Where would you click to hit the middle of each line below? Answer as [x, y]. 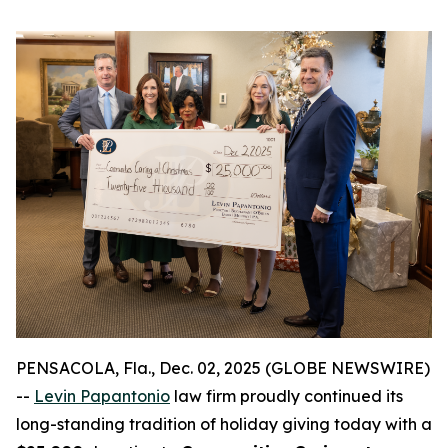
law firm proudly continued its [286, 396]
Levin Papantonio [102, 396]
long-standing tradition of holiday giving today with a [224, 424]
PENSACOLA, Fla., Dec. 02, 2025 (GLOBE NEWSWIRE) [223, 368]
